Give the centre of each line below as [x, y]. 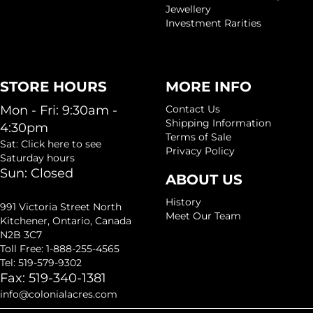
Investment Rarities [213, 23]
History [183, 202]
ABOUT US [204, 180]
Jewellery [188, 9]
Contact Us [192, 109]
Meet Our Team [203, 216]
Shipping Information [218, 123]
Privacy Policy [200, 151]
